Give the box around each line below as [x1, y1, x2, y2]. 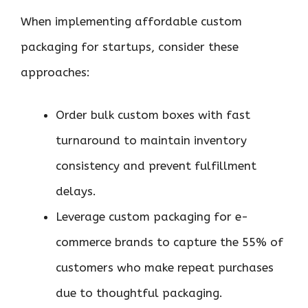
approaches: [21, 65, 90, 79]
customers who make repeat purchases [56, 261, 274, 274]
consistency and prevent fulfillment [56, 159, 256, 173]
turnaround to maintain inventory [56, 133, 247, 147]
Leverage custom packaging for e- [56, 210, 248, 223]
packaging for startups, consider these [21, 39, 239, 54]
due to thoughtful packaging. [56, 286, 223, 300]
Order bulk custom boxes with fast [56, 108, 250, 122]
